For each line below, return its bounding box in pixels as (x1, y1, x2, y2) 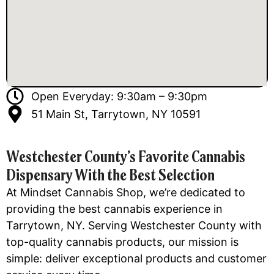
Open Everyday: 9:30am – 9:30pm (31, 89, 208, 103)
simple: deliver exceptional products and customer (6, 251, 267, 265)
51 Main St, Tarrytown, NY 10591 (31, 107, 201, 120)
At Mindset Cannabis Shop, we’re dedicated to (6, 185, 245, 199)
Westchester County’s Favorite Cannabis (6, 146, 245, 167)
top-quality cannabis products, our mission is (6, 235, 239, 248)
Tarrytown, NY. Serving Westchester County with (6, 218, 262, 232)
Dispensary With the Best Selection (6, 164, 215, 185)
